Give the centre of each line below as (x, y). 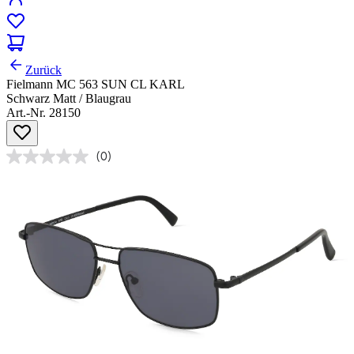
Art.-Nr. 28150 (43, 113)
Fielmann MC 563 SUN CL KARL (96, 85)
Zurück (43, 70)
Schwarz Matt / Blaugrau (69, 99)
